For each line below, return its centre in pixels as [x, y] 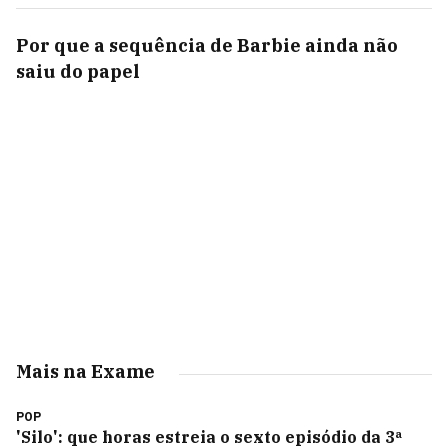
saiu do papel [78, 71]
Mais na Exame [85, 371]
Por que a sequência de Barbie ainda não [207, 45]
